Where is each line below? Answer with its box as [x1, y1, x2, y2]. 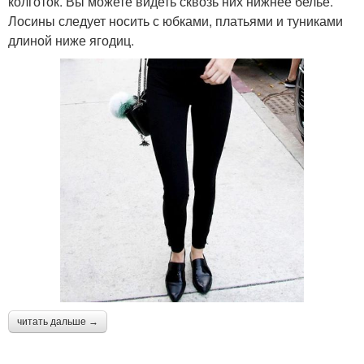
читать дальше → [17, 316, 98, 327]
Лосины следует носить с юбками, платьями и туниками [8, 11, 343, 30]
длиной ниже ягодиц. [8, 31, 134, 50]
